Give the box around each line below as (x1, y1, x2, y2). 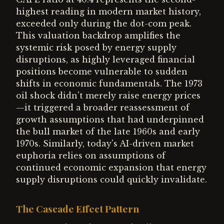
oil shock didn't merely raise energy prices (16, 90, 200, 100)
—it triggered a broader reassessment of (16, 102, 189, 112)
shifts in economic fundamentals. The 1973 (16, 78, 202, 88)
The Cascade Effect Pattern (16, 202, 139, 215)
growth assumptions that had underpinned (16, 114, 204, 124)
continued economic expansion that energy (16, 162, 206, 172)
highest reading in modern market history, (16, 6, 201, 16)
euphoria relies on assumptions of (16, 150, 165, 160)
